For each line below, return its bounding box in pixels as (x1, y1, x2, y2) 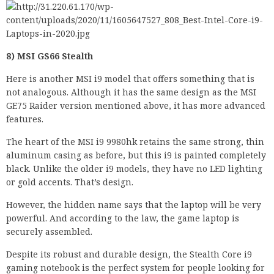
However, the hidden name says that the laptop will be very (6, 199, 261, 211)
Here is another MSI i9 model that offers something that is (6, 73, 254, 85)
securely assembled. (6, 226, 92, 238)
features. (6, 113, 43, 125)
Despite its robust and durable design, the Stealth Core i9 (6, 248, 252, 261)
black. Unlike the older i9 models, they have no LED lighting (6, 163, 262, 175)
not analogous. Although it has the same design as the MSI (6, 86, 256, 98)
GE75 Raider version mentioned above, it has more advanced (6, 100, 265, 112)
